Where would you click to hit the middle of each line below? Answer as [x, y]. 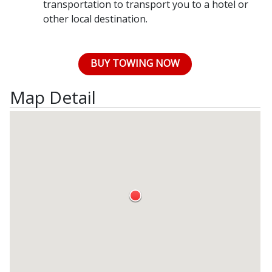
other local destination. [95, 19]
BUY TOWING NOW [135, 63]
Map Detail [53, 97]
